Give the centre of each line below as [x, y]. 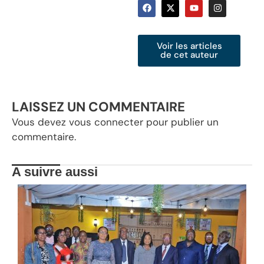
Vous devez [40, 122]
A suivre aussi [55, 172]
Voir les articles [189, 46]
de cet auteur [189, 55]
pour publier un [181, 122]
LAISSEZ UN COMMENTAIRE [98, 107]
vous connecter [106, 122]
